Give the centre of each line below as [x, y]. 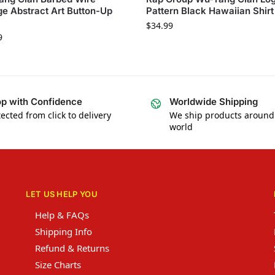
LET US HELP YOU [62, 194]
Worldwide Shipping [214, 101]
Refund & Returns [72, 248]
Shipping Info [64, 231]
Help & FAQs [62, 215]
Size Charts [58, 264]
